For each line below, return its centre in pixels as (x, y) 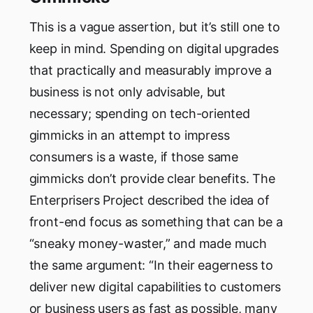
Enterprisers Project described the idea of (149, 201)
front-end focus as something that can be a (156, 222)
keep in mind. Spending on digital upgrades (154, 49)
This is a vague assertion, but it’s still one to (154, 27)
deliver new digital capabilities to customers (155, 287)
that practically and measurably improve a (150, 71)
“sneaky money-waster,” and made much (148, 244)
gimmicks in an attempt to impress (129, 136)
